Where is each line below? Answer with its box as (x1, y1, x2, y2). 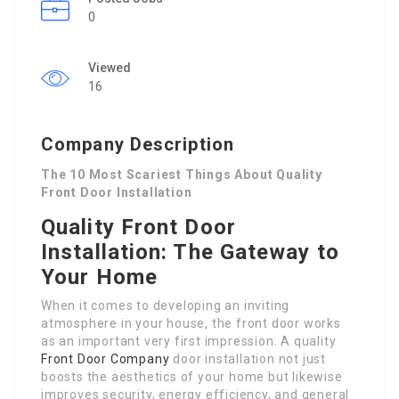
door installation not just (169, 351, 327, 366)
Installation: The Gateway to (41, 239, 339, 265)
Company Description (41, 133, 234, 155)
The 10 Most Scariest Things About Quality (41, 167, 322, 182)
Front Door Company (41, 351, 170, 366)
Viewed (88, 60, 131, 75)
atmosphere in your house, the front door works (41, 315, 341, 330)
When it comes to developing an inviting (41, 297, 290, 313)
